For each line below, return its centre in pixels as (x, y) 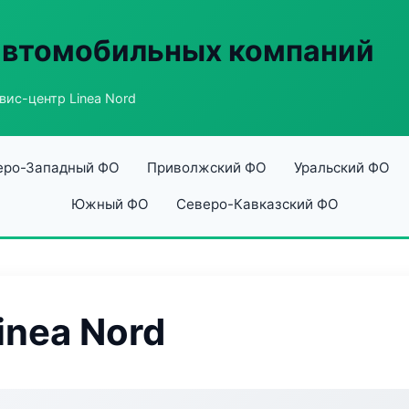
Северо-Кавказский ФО (257, 204)
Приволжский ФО (206, 168)
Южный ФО (110, 204)
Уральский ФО (341, 168)
